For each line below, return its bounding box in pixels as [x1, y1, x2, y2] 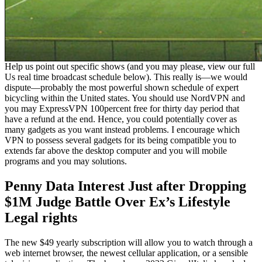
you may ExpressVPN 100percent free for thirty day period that [5, 104, 239, 114]
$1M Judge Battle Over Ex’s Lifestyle [5, 194, 230, 209]
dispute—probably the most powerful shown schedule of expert [5, 82, 239, 93]
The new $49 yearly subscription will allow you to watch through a [5, 237, 253, 247]
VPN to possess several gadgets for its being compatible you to [5, 135, 236, 146]
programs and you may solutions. [5, 156, 127, 167]
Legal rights [5, 209, 77, 225]
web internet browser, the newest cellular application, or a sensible [5, 247, 248, 258]
